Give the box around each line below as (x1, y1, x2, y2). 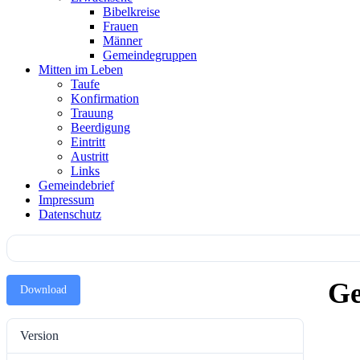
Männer (103, 34, 142, 47)
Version (20, 329, 59, 342)
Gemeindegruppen (103, 48, 197, 62)
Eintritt (71, 135, 105, 149)
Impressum (39, 193, 94, 207)
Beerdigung (71, 121, 130, 134)
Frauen (103, 19, 138, 33)
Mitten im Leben (39, 63, 123, 76)
